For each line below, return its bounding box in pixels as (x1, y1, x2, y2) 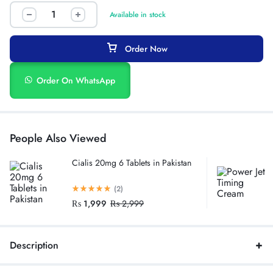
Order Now (124, 43, 168, 55)
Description (10, 238, 58, 252)
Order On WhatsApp (37, 74, 116, 87)
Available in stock (110, 9, 166, 21)
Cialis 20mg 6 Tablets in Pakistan (72, 157, 191, 169)
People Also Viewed (10, 130, 107, 147)
